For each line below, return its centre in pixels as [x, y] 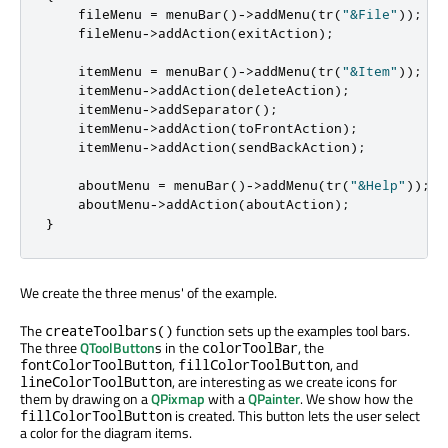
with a [226, 399]
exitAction [278, 33]
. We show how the [356, 399]
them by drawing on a [85, 399]
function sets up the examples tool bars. [291, 331]
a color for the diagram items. [106, 433]
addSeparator [206, 109]
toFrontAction [290, 128]
